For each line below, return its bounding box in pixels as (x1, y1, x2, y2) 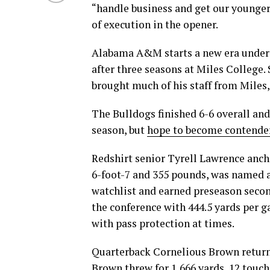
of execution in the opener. (92, 17, 218, 31)
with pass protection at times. (92, 216, 234, 230)
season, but (92, 122, 147, 137)
